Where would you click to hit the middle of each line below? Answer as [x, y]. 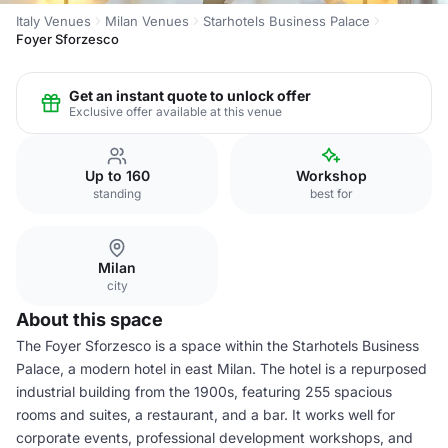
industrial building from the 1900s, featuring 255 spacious [204, 391]
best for [331, 193]
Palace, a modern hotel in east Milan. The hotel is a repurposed [221, 368]
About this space [89, 319]
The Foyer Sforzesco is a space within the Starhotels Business [217, 345]
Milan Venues [147, 21]
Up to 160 [117, 175]
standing [117, 193]
